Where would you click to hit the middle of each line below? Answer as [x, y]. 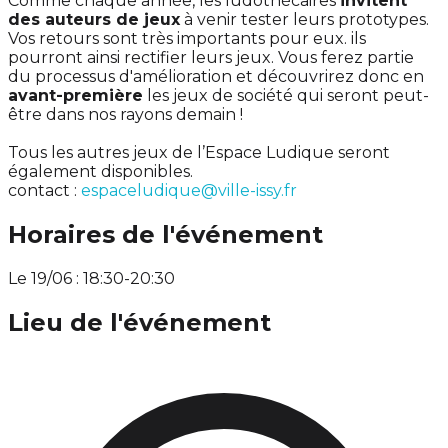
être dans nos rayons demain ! [125, 115]
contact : [44, 191]
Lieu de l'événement [139, 322]
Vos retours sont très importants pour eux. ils [187, 39]
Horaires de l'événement [165, 235]
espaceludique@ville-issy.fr [189, 191]
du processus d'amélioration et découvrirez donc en [216, 77]
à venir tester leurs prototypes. [304, 20]
